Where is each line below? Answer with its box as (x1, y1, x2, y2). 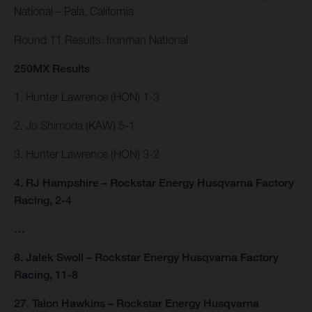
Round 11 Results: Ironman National (14, 33, 188, 47)
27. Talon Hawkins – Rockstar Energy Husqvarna (14, 297, 259, 311)
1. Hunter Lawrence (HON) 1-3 (14, 91, 159, 104)
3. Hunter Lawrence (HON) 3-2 (14, 148, 159, 161)
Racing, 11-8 (14, 268, 78, 282)
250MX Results (14, 62, 90, 76)
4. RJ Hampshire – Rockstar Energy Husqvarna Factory (14, 176, 294, 190)
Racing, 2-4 (14, 194, 72, 208)
